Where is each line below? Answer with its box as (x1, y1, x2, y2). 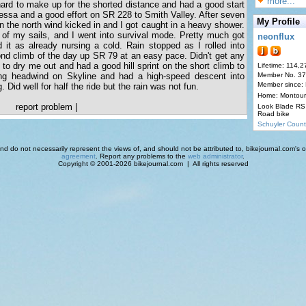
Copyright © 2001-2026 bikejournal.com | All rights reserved (57, 160, 249, 167)
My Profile (257, 16, 300, 27)
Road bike (258, 110, 290, 117)
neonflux (258, 31, 294, 42)
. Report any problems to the (96, 152, 188, 160)
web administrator (188, 152, 242, 160)
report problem (16, 102, 72, 112)
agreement (61, 152, 96, 160)
